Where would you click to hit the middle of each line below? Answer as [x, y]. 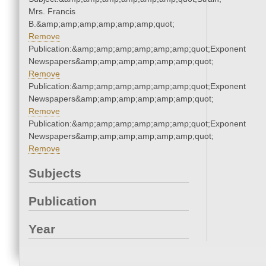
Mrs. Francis [52, 12]
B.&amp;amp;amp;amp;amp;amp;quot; [102, 24]
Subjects [55, 173]
